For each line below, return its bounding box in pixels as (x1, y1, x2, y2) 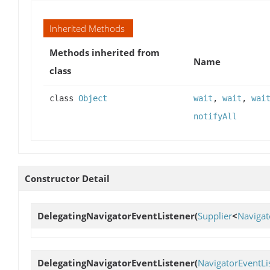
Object (78, 93, 107, 104)
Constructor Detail (25, 172, 110, 185)
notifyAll (193, 111, 237, 122)
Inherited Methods (49, 22, 125, 35)
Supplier (198, 210, 232, 222)
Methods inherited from (49, 46, 160, 59)
